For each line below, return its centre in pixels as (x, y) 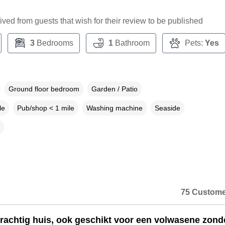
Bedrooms (54, 43)
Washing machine (114, 108)
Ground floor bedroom (44, 89)
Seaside (167, 108)
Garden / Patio (114, 89)
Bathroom (131, 43)
